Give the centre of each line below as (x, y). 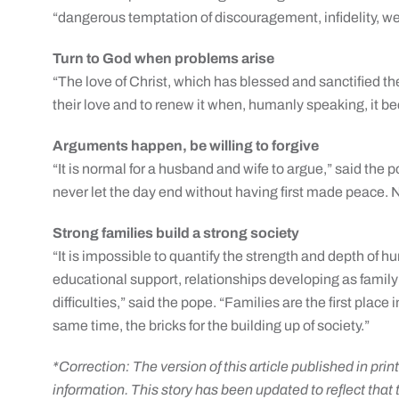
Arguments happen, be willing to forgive (186, 146)
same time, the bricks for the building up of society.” (212, 326)
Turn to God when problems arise (164, 58)
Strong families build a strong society (176, 233)
